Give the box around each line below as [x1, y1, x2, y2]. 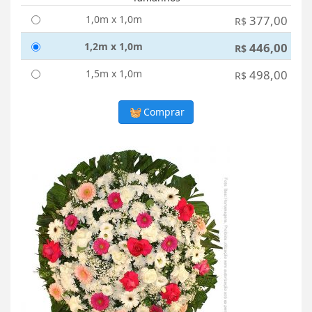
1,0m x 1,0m [85, 13, 142, 26]
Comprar [141, 105, 185, 119]
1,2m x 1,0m [84, 40, 143, 54]
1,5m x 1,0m [85, 67, 142, 81]
